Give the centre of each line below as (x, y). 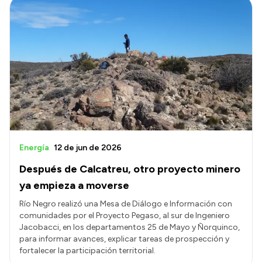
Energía (34, 148)
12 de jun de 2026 (88, 148)
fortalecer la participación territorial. (87, 251)
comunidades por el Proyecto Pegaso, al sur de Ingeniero (125, 216)
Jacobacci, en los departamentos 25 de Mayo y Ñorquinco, (130, 227)
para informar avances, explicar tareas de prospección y (124, 239)
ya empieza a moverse (74, 186)
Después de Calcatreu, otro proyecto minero (130, 169)
